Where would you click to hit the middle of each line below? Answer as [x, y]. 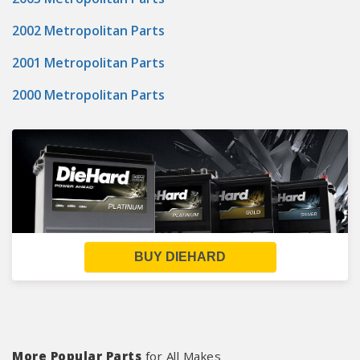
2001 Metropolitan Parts [88, 63]
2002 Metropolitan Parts [88, 31]
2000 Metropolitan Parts [88, 95]
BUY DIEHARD [180, 257]
